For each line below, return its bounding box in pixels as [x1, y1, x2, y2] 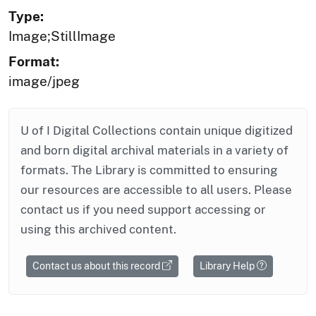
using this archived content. [20, 221, 176, 236]
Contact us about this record [32, 260, 162, 272]
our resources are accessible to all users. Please [20, 182, 292, 197]
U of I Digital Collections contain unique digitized [20, 123, 293, 138]
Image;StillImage [8, 28, 116, 44]
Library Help [200, 260, 257, 272]
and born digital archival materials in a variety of [20, 142, 288, 157]
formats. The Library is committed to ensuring [20, 162, 278, 177]
